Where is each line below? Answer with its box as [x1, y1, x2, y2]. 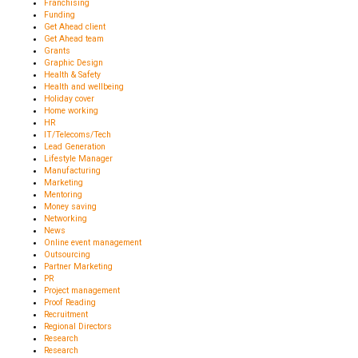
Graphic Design [44, 57, 103, 68]
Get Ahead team [44, 33, 104, 44]
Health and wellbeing [44, 81, 124, 92]
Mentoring [44, 189, 82, 200]
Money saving [44, 201, 97, 212]
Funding [44, 9, 75, 20]
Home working [44, 105, 98, 116]
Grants [44, 45, 70, 56]
